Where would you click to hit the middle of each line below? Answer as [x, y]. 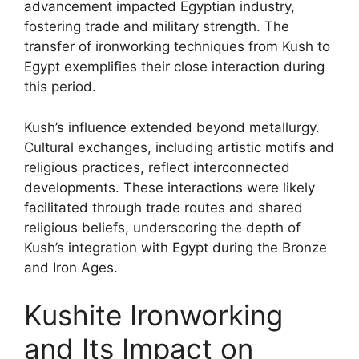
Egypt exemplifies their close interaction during [174, 67]
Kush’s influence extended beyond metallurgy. [172, 127]
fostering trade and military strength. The [157, 26]
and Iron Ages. [71, 267]
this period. [60, 87]
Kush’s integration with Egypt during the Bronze [175, 247]
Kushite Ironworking [153, 315]
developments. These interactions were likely [169, 187]
